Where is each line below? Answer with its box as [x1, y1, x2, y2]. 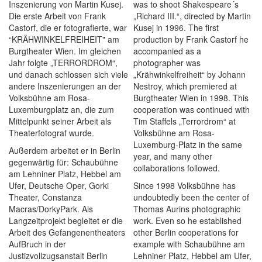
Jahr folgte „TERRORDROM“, [9, 57, 118, 69]
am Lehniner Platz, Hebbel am [9, 168, 121, 180]
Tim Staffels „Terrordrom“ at [133, 115, 236, 127]
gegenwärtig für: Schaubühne [9, 156, 118, 168]
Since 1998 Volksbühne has [133, 180, 236, 192]
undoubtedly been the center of [133, 191, 250, 204]
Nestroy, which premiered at [133, 80, 237, 92]
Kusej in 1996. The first [133, 22, 219, 34]
